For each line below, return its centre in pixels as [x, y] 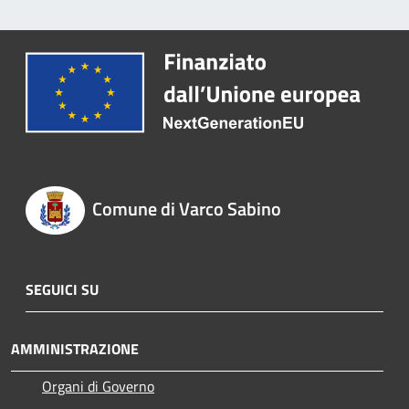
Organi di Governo [98, 386]
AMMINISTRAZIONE [75, 348]
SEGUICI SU [62, 289]
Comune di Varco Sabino [186, 209]
